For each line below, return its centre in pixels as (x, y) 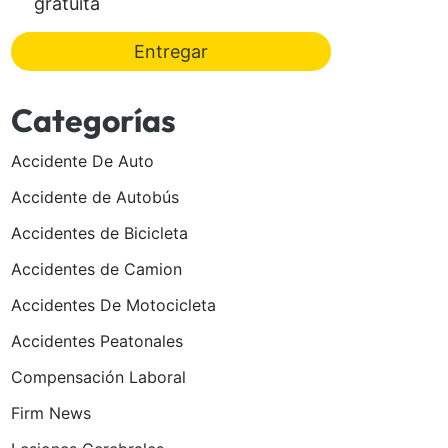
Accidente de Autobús (95, 196)
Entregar (171, 51)
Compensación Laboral (98, 376)
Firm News (51, 412)
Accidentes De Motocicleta (113, 304)
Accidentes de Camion (96, 268)
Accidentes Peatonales (97, 340)
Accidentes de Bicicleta (99, 232)
